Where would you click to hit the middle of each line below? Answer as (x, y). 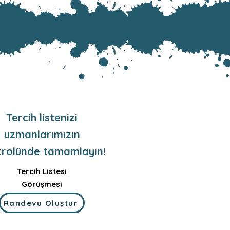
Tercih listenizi (42, 117)
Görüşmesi (42, 184)
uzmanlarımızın (42, 134)
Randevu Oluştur (41, 203)
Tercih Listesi (42, 171)
